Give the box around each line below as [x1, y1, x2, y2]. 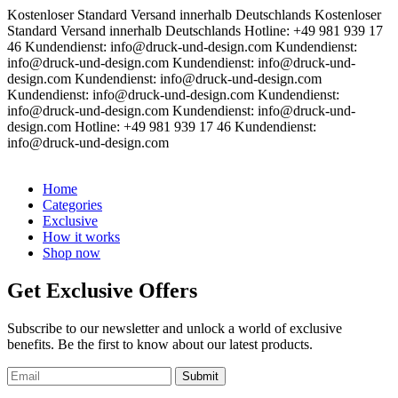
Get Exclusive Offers [7, 278, 197, 302]
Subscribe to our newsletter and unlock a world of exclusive [7, 320, 342, 336]
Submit [182, 369, 219, 383]
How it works [43, 229, 120, 244]
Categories [43, 197, 102, 212]
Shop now [43, 245, 100, 260]
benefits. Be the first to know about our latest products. [7, 336, 313, 352]
